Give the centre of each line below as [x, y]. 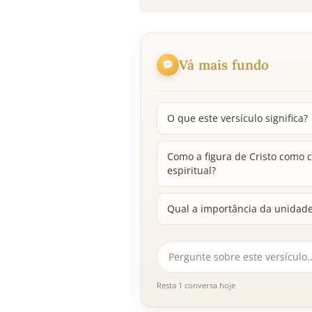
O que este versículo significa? [237, 118]
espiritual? [192, 171]
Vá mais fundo [224, 64]
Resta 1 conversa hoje [196, 286]
